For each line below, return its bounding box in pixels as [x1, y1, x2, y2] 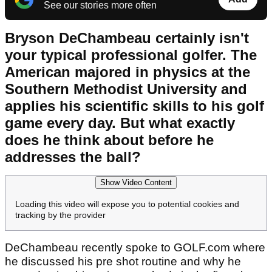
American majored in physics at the [5, 64, 250, 81]
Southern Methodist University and [5, 81, 247, 98]
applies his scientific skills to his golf [5, 98, 264, 115]
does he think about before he [5, 132, 214, 149]
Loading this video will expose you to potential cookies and [15, 199, 239, 209]
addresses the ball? [5, 149, 141, 166]
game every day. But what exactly [5, 115, 235, 132]
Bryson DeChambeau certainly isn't [5, 30, 249, 47]
